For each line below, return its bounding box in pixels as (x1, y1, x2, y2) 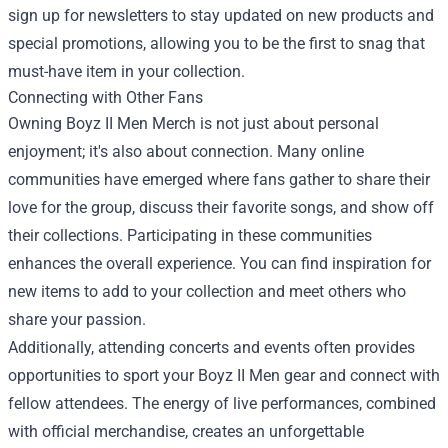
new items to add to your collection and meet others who (8, 281, 406, 301)
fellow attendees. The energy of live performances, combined (8, 393, 436, 413)
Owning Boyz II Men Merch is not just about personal (8, 113, 379, 133)
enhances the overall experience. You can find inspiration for (8, 253, 431, 273)
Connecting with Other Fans (8, 87, 203, 107)
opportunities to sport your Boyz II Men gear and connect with (8, 365, 440, 385)
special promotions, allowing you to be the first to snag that (8, 33, 425, 53)
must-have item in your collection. (8, 61, 245, 81)
